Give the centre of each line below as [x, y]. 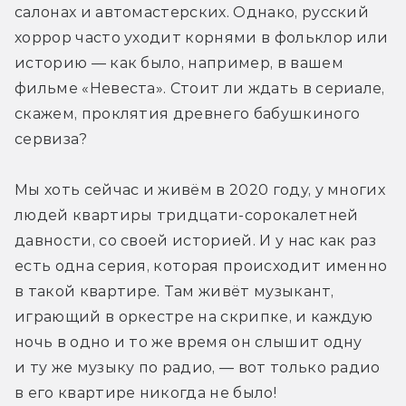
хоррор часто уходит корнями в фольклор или [202, 38]
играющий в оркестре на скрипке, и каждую [194, 317]
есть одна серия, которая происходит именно [201, 266]
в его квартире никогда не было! [145, 393]
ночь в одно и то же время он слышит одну [188, 343]
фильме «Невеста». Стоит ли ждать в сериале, [200, 89]
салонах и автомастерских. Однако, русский [192, 13]
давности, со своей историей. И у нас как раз [196, 241]
